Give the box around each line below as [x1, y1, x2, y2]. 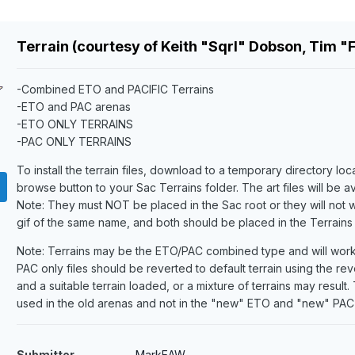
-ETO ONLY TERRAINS [16, 117, 133, 132]
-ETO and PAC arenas [16, 100, 131, 114]
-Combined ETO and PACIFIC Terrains [16, 82, 214, 97]
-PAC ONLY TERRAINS [16, 135, 132, 149]
